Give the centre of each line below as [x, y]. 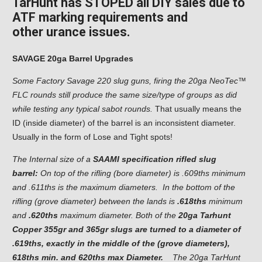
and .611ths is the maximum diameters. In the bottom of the [124, 187]
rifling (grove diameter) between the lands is [95, 201]
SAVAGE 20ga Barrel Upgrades [73, 58]
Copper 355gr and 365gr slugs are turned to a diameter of [127, 229]
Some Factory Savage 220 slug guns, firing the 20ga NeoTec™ [129, 81]
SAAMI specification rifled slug [155, 159]
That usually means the [197, 109]
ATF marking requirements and [100, 17]
